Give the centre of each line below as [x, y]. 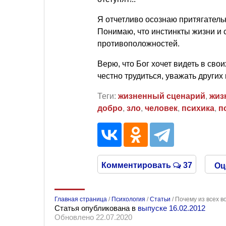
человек [161, 108]
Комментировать [137, 165]
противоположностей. [138, 44]
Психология [128, 199]
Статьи [160, 199]
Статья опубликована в [96, 208]
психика [198, 108]
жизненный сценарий [162, 96]
